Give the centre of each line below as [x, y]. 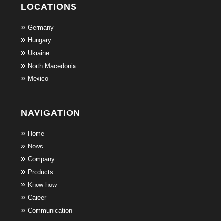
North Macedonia [52, 66]
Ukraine [38, 53]
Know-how [42, 185]
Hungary [39, 40]
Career [37, 198]
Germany [40, 27]
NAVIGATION [50, 113]
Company [41, 159]
